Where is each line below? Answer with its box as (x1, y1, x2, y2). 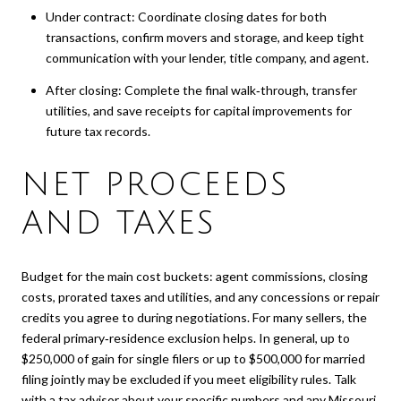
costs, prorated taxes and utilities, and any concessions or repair (21, 289, 380, 305)
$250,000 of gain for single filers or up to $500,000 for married (21, 351, 365, 367)
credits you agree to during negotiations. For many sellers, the (21, 310, 367, 326)
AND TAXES (21, 205, 216, 241)
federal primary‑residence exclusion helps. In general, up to (21, 330, 350, 346)
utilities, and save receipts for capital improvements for (45, 103, 352, 119)
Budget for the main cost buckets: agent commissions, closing (21, 269, 368, 285)
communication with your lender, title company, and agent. (45, 49, 369, 65)
